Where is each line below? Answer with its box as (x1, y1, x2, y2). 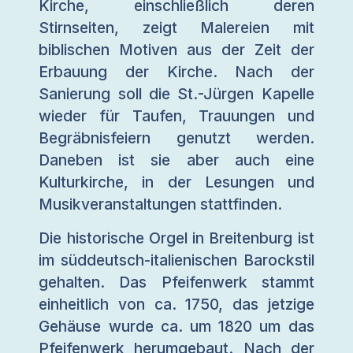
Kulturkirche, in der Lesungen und (39, 173, 314, 192)
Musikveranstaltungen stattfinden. (39, 195, 283, 214)
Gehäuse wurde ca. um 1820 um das (39, 316, 314, 336)
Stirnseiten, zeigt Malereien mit (39, 18, 314, 38)
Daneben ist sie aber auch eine (39, 150, 314, 170)
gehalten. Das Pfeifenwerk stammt (39, 272, 314, 292)
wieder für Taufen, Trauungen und (39, 106, 314, 126)
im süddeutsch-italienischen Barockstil (39, 250, 314, 269)
